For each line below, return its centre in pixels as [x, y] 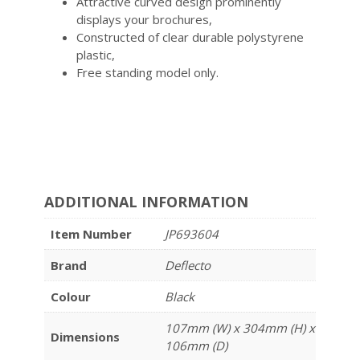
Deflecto [188, 266]
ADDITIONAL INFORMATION [146, 202]
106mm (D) [196, 346]
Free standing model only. [147, 73]
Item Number [91, 234]
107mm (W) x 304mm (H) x [240, 328]
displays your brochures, [144, 20]
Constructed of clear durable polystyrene [190, 37]
